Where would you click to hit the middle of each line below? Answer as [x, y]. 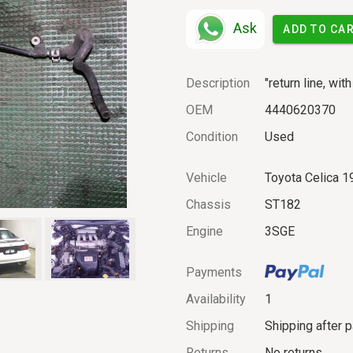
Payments [214, 272]
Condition [212, 136]
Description [218, 83]
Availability [216, 299]
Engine [204, 231]
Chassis [208, 204]
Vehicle [206, 177]
